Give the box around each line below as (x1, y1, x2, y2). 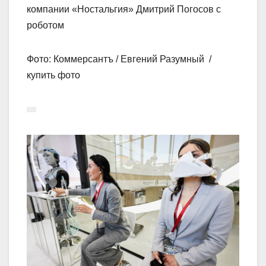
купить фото (27, 69, 80, 80)
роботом (27, 20, 64, 30)
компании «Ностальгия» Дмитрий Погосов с (27, 4, 221, 14)
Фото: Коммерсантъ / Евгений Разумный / (27, 53, 214, 64)
